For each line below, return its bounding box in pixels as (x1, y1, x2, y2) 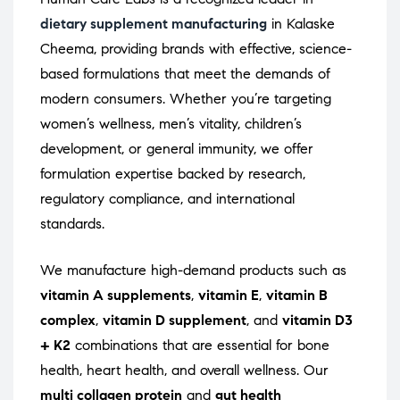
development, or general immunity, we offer (40, 140, 313, 158)
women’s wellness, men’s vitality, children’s (40, 115, 302, 133)
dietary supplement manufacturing (40, 15, 267, 33)
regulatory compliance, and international (40, 190, 295, 208)
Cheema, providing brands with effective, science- (40, 40, 352, 58)
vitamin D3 (282, 312, 353, 329)
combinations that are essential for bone (71, 337, 329, 354)
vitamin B (266, 287, 328, 304)
